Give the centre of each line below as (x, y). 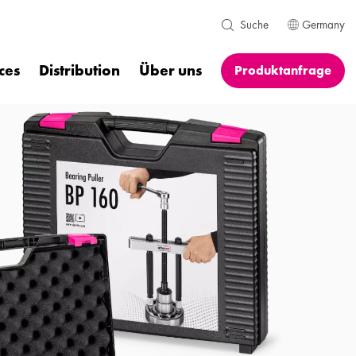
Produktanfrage (283, 71)
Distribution (79, 71)
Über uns (170, 71)
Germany (323, 25)
